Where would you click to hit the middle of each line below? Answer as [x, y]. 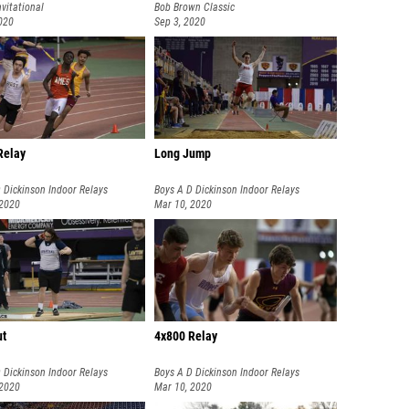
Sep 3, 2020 [180, 22]
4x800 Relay [186, 336]
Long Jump [183, 154]
